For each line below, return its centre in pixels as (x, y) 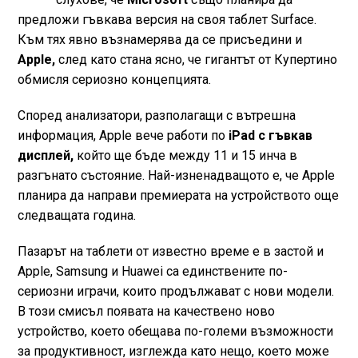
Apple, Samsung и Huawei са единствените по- (152, 271)
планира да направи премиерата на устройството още (178, 195)
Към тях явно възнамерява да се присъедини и (159, 40)
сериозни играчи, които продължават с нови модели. (175, 291)
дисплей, (45, 155)
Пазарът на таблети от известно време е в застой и (170, 251)
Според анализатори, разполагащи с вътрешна (156, 115)
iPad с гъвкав (268, 135)
